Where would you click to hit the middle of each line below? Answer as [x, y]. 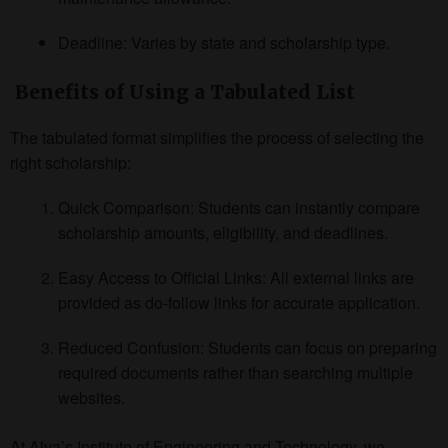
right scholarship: [70, 162]
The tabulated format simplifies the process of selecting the [217, 137]
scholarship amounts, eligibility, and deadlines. [223, 232]
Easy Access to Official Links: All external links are [236, 277]
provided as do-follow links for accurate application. [239, 302]
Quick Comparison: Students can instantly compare [239, 207]
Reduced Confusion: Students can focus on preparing [247, 347]
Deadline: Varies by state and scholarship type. [224, 42]
